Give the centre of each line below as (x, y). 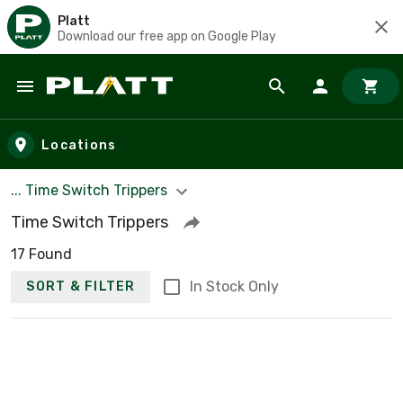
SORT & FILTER (81, 287)
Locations (79, 145)
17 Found (41, 254)
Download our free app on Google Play (167, 36)
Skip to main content (95, 104)
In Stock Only (234, 286)
